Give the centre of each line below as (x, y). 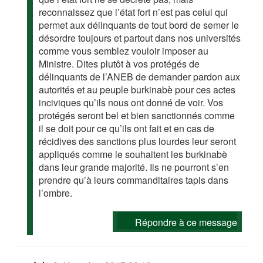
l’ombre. (56, 193)
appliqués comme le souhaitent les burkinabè (133, 154)
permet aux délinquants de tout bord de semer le (139, 25)
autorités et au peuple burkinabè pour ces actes (137, 89)
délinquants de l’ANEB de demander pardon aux (140, 76)
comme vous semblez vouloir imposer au (124, 50)
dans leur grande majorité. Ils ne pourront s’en (134, 167)
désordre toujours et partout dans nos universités (140, 38)
